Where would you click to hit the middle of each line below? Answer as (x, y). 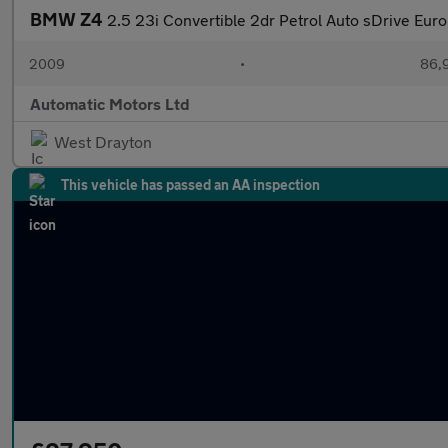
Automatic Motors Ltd (110, 103)
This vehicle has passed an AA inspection (190, 184)
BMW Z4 (68, 19)
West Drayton (103, 141)
